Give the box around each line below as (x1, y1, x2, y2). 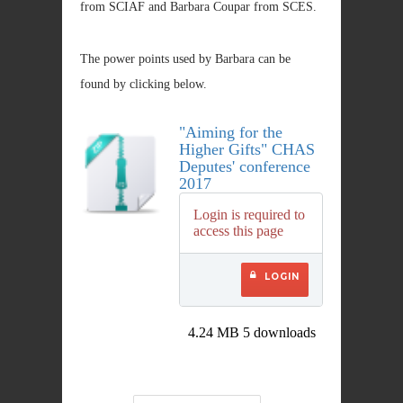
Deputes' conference (179, 157, 310, 176)
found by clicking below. (80, 77, 210, 92)
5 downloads (243, 325, 316, 341)
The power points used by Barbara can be (80, 52, 291, 67)
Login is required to (193, 207, 305, 223)
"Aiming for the (179, 123, 282, 142)
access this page (193, 223, 283, 239)
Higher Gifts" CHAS (179, 140, 315, 159)
